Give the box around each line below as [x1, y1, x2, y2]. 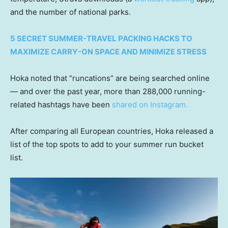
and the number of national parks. [10, 7, 133, 17]
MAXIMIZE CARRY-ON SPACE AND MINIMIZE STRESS [10, 47, 207, 57]
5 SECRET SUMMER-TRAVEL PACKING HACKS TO [10, 34, 192, 44]
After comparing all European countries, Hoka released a [10, 126, 213, 136]
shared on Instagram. [112, 100, 188, 110]
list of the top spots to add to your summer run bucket [10, 139, 204, 150]
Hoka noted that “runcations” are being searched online [10, 73, 210, 83]
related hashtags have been [10, 100, 112, 110]
